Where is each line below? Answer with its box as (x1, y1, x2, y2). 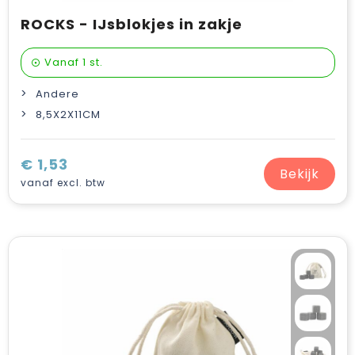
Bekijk (279, 164, 319, 183)
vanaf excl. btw (20, 176, 105, 189)
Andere (35, 86, 79, 101)
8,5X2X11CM (35, 107, 101, 122)
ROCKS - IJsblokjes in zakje (20, 14, 242, 34)
